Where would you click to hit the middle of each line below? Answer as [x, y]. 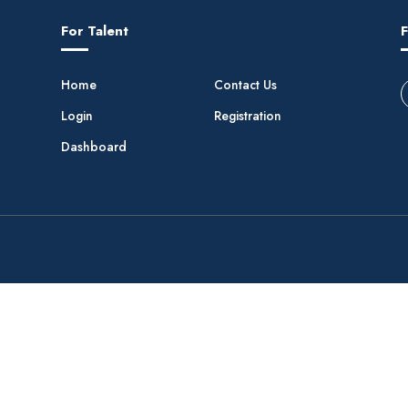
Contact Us [245, 84]
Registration [247, 115]
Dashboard [93, 146]
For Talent [94, 31]
